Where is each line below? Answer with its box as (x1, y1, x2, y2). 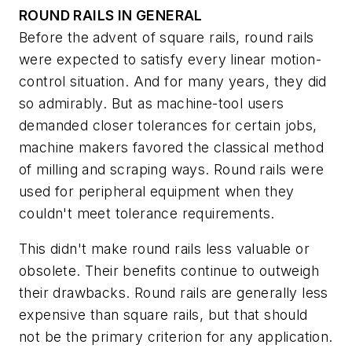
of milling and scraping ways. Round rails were (19, 160, 324, 178)
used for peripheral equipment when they (19, 182, 295, 200)
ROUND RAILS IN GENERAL (19, 6, 203, 24)
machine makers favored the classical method (19, 138, 324, 156)
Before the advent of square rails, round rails (19, 28, 314, 46)
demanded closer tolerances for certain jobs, (19, 116, 317, 134)
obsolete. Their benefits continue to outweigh (19, 262, 319, 280)
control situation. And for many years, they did (19, 72, 327, 90)
